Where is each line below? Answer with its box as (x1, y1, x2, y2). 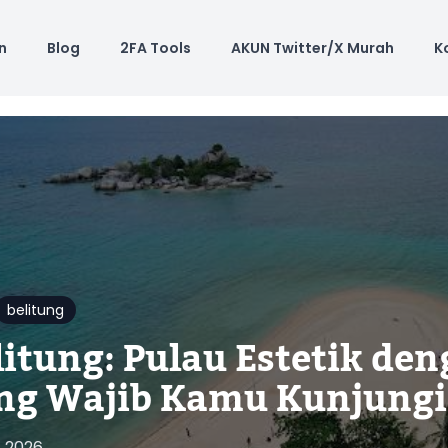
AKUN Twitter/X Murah (231, 38, 394, 58)
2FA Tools (120, 38, 191, 58)
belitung (7, 300, 64, 320)
